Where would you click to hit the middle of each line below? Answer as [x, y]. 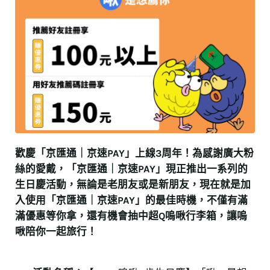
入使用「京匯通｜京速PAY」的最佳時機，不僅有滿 [131, 200]
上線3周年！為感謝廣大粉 [194, 153]
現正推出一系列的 [206, 169]
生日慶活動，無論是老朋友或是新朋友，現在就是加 [133, 184]
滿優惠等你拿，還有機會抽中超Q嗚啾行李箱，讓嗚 [131, 216]
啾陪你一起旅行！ [56, 231]
